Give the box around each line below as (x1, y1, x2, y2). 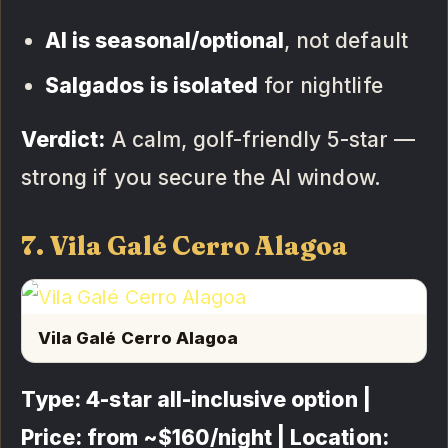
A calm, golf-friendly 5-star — (105, 126, 415, 152)
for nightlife (258, 72, 383, 98)
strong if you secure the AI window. (21, 164, 381, 190)
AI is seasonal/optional (45, 27, 285, 53)
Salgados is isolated (45, 72, 258, 98)
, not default (284, 27, 408, 53)
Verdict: (21, 126, 106, 152)
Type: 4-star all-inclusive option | (21, 386, 371, 412)
